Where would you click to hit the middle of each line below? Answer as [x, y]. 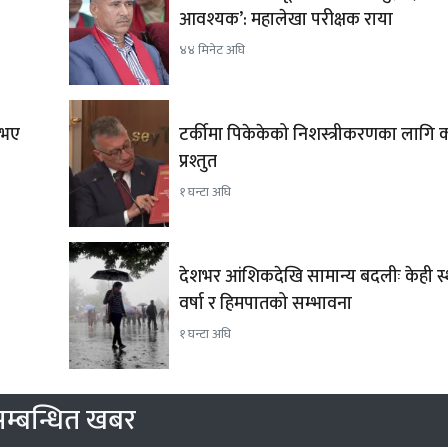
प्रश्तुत [198, 162]
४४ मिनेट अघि [212, 51]
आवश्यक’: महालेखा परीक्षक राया [286, 20]
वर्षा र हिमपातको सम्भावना [265, 304]
